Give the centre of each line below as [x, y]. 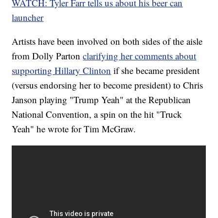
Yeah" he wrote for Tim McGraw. [74, 129]
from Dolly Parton [47, 56]
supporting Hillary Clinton [62, 71]
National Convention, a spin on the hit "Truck [97, 114]
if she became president [155, 71]
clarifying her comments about [140, 56]
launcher [28, 18]
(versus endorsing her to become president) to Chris [108, 85]
